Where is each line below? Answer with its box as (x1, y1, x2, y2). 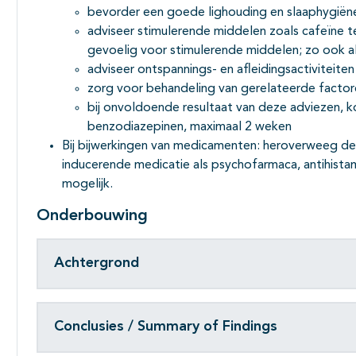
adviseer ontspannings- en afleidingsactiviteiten (87, 63, 354, 76)
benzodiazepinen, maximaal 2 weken (87, 120, 292, 133)
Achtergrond (54, 256, 139, 271)
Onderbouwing (37, 207, 148, 224)
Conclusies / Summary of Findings (54, 319, 277, 335)
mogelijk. (62, 177, 113, 191)
